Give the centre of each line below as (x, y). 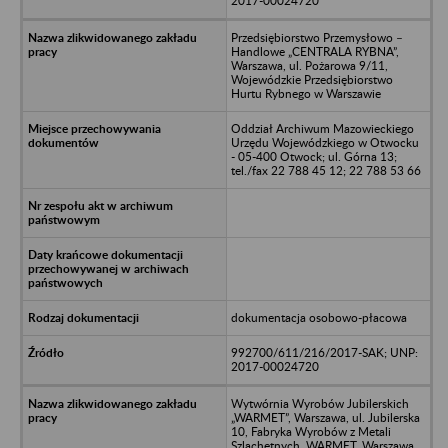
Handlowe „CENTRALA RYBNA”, (314, 51)
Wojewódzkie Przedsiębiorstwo (311, 79)
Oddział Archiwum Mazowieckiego (322, 128)
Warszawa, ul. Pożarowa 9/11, (309, 65)
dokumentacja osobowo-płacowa (318, 317)
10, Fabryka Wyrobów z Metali (310, 431)
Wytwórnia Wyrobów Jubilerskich (319, 403)
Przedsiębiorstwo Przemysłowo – (316, 37)
